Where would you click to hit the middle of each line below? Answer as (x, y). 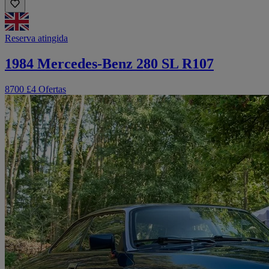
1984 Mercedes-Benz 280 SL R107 (109, 64)
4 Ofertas (49, 89)
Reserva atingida (36, 38)
